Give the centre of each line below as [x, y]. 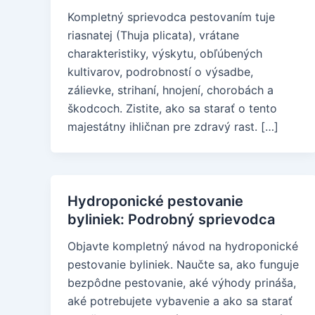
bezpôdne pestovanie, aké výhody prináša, [182, 283]
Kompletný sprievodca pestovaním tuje [171, 17]
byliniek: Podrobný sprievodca [171, 219]
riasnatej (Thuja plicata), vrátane [153, 35]
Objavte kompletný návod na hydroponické [183, 246]
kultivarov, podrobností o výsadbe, [160, 72]
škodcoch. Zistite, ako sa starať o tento [172, 108]
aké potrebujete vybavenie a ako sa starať [180, 301]
